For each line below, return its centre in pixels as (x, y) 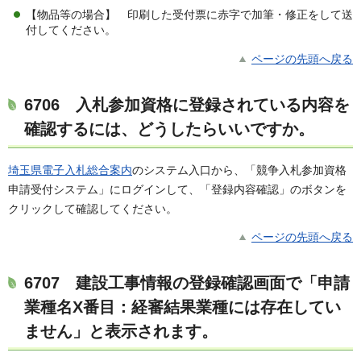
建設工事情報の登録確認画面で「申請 (205, 282)
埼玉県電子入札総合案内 (70, 170)
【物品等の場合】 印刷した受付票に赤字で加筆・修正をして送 (189, 14)
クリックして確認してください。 (93, 208)
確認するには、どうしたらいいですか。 (169, 129)
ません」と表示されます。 (121, 331)
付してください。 (71, 29)
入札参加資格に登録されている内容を (205, 104)
